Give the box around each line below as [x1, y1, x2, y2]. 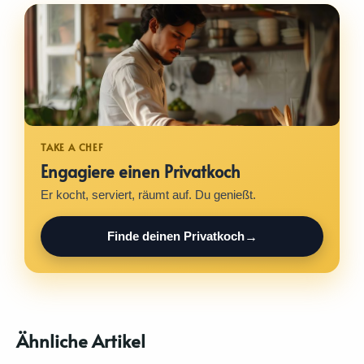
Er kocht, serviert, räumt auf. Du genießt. [41, 188, 256, 201]
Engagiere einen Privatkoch [41, 158, 240, 183]
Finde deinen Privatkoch [106, 228, 245, 243]
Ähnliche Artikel [16, 327, 145, 353]
